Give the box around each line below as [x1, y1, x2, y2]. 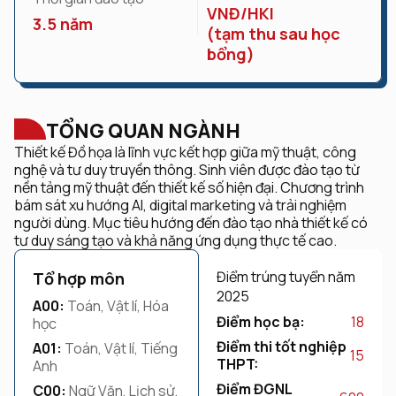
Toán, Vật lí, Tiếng [62, 339, 178, 358]
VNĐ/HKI [207, 3, 274, 24]
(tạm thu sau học [207, 23, 340, 44]
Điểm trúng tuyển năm [216, 267, 355, 286]
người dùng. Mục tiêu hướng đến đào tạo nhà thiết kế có [14, 213, 368, 232]
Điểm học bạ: [216, 312, 305, 331]
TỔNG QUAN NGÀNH [46, 118, 240, 144]
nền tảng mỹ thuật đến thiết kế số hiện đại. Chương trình [14, 178, 364, 197]
